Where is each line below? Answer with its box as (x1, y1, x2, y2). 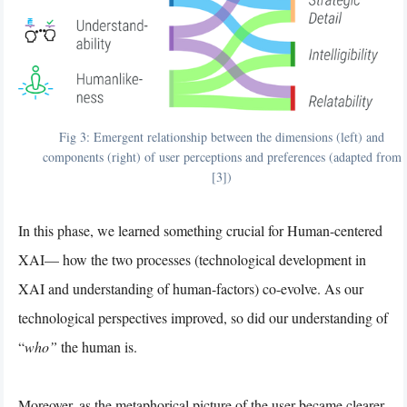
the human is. (61, 336, 137, 356)
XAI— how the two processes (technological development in (18, 249, 366, 269)
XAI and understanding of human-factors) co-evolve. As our (18, 278, 363, 298)
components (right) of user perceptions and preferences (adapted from (42, 147, 402, 165)
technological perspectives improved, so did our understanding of (18, 307, 388, 327)
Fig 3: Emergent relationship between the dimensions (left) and (59, 127, 384, 145)
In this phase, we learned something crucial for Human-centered (18, 220, 382, 240)
